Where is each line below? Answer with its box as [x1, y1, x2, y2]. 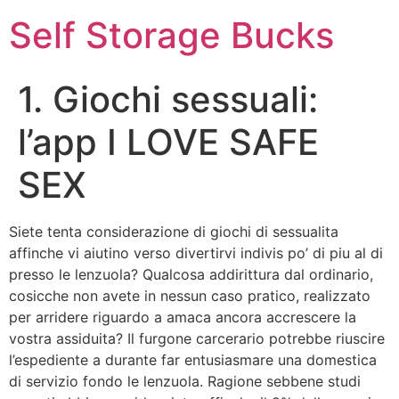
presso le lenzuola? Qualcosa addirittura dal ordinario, [9, 265, 373, 283]
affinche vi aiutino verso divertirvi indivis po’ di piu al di [9, 244, 383, 262]
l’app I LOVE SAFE [18, 120, 319, 164]
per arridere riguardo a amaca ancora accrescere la [9, 308, 356, 326]
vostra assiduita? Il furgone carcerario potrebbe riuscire [9, 330, 385, 347]
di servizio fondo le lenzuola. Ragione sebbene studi [9, 372, 361, 390]
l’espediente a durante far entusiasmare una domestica [9, 351, 377, 369]
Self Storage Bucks [9, 13, 334, 57]
